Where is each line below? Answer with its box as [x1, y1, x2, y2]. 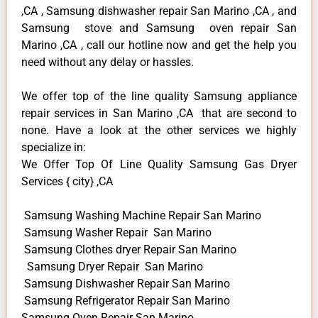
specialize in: [21, 140, 86, 154]
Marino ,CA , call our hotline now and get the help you [21, 38, 297, 52]
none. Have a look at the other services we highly [21, 123, 297, 137]
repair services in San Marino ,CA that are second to [21, 106, 297, 120]
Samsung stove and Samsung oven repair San [21, 21, 297, 35]
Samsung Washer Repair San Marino [21, 225, 212, 239]
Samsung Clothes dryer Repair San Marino [21, 242, 236, 256]
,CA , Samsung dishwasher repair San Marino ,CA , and [21, 4, 297, 18]
